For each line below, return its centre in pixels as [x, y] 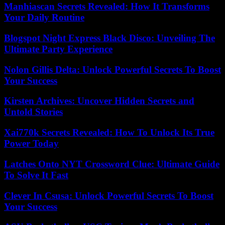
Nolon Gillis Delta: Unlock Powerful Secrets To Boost [113, 69]
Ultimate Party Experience [58, 49]
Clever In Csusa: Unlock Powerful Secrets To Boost [109, 195]
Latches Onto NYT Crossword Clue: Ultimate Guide [112, 164]
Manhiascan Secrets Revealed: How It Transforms [107, 7]
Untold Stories [33, 112]
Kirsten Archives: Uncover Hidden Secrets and [99, 101]
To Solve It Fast [36, 175]
